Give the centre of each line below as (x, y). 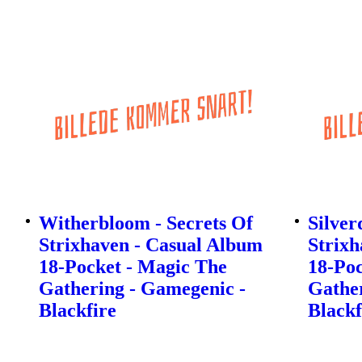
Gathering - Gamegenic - (142, 289)
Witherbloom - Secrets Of (146, 223)
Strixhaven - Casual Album (151, 245)
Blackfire (78, 311)
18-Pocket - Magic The (133, 267)
